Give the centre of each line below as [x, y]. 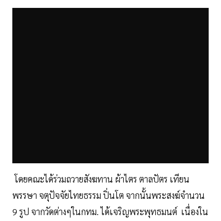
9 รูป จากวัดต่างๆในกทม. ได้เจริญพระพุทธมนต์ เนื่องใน [110, 212]
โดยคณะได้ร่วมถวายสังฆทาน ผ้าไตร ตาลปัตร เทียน [101, 179]
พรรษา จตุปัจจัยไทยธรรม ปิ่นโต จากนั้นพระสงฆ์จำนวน [109, 195]
